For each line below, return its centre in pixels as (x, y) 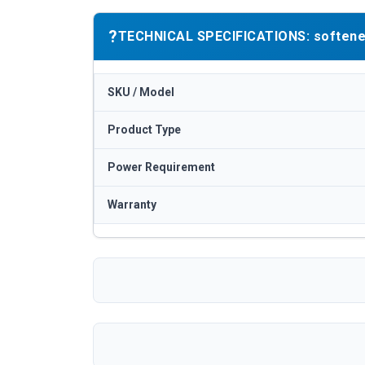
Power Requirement (161, 167)
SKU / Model (141, 92)
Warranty (132, 204)
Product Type (144, 129)
